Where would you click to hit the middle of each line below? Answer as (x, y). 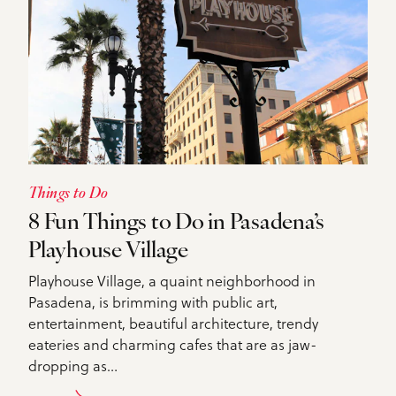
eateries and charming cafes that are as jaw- (173, 343)
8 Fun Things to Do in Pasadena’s (176, 223)
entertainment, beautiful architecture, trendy (173, 322)
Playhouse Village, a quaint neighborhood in (172, 280)
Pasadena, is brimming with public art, (153, 301)
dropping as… (73, 365)
